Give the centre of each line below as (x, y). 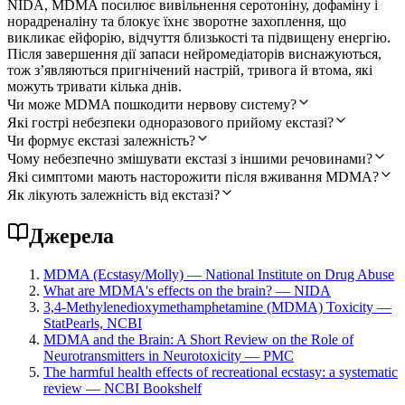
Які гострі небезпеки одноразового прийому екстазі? (170, 122)
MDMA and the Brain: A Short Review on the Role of (198, 339)
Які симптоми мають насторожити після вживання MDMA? (193, 176)
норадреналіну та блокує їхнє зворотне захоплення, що (177, 21)
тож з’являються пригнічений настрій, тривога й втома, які (190, 70)
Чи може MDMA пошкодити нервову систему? (152, 104)
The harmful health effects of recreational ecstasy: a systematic (221, 372)
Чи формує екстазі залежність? (101, 140)
